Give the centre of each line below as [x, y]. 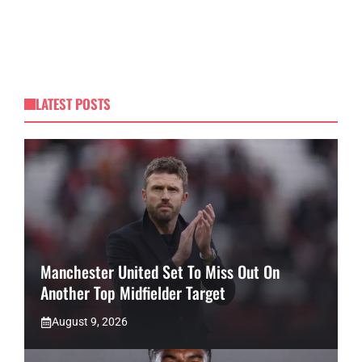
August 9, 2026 [90, 322]
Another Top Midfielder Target [133, 293]
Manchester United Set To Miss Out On [160, 272]
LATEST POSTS [73, 104]
